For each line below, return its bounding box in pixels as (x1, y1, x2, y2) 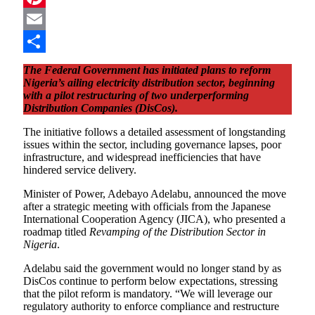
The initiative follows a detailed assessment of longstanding (23, 125, 285, 138)
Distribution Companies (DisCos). (23, 101, 178, 114)
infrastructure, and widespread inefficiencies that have (23, 150, 261, 163)
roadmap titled (23, 225, 89, 238)
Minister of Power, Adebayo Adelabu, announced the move (23, 187, 286, 200)
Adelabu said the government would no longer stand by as (23, 262, 281, 274)
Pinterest (23, 12, 61, 25)
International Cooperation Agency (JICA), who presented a (23, 212, 285, 225)
